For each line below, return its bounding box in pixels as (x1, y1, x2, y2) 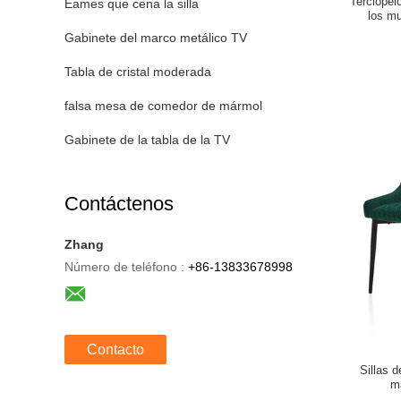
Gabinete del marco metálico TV (64, 30, 247, 45)
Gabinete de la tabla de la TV (64, 132, 230, 147)
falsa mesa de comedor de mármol (64, 98, 262, 113)
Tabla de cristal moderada (64, 64, 211, 79)
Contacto (87, 342, 144, 357)
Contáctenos (64, 192, 174, 215)
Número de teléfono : (64, 260, 184, 274)
